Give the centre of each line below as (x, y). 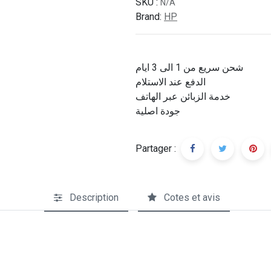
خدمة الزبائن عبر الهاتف (183, 96)
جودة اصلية (158, 111)
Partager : (156, 148)
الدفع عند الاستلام (171, 82)
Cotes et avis (192, 197)
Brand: (149, 16)
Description (94, 197)
